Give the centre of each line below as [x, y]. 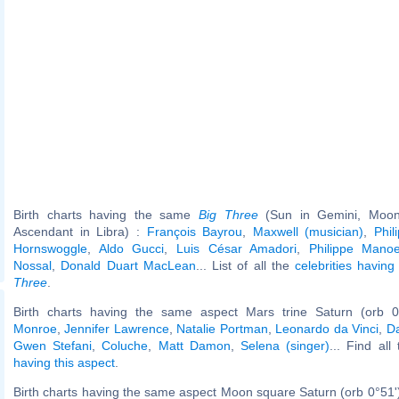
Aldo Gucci [131, 248]
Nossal [33, 265]
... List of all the [245, 265]
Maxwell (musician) [308, 231]
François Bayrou [195, 231]
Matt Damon [194, 345]
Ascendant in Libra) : [80, 231]
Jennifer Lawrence [117, 328]
